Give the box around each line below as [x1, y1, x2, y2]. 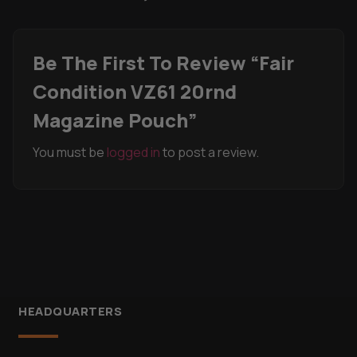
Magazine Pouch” [33, 107, 197, 134]
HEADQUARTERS [18, 302, 123, 320]
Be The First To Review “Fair [33, 49, 294, 76]
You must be [33, 143, 107, 162]
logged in [107, 143, 160, 162]
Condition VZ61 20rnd [33, 78, 237, 105]
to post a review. [160, 143, 259, 162]
